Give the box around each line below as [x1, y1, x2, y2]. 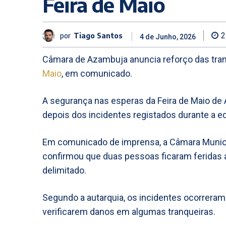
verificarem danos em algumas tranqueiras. [42, 206, 215, 217]
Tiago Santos [74, 31, 123, 40]
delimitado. [42, 165, 86, 176]
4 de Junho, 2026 [140, 33, 196, 41]
